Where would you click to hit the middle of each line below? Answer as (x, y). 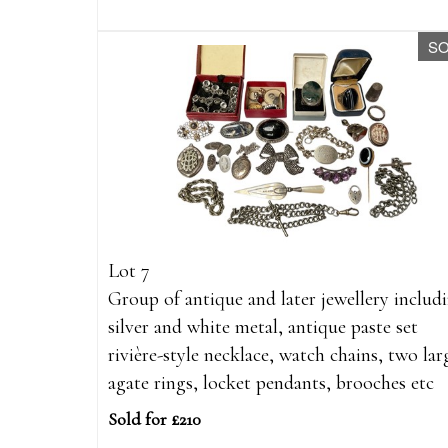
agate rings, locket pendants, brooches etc (271, 383)
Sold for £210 (154, 419)
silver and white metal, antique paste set (263, 327)
